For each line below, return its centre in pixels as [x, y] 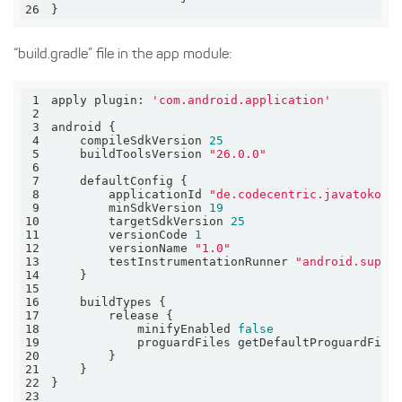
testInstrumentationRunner [174, 262]
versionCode [123, 235]
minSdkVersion [131, 208]
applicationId [131, 194]
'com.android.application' [242, 100]
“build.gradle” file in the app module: [122, 55]
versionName [123, 248]
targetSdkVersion [141, 221]
